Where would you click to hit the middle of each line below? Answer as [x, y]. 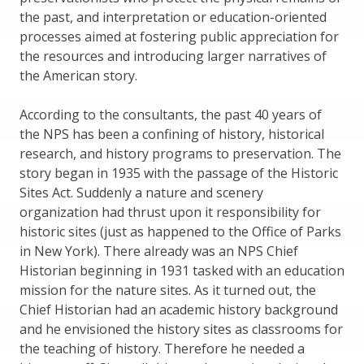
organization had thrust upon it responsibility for [170, 212]
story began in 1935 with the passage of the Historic [179, 173]
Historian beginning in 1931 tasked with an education [182, 270]
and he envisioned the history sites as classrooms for [181, 329]
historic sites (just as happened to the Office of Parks [180, 231]
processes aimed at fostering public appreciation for [179, 36]
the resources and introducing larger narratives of [173, 56]
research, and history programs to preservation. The [180, 153]
